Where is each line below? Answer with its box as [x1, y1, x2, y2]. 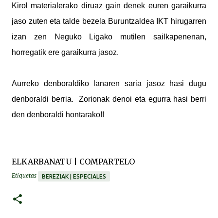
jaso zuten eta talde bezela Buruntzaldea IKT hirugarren [12, 17, 206, 25]
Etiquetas [12, 172, 36, 180]
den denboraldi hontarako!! [12, 110, 104, 119]
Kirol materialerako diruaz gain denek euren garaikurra [12, 1, 206, 10]
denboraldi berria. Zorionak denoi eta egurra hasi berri [12, 94, 206, 103]
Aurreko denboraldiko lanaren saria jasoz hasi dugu [12, 79, 206, 88]
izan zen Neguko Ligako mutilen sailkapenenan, [12, 32, 206, 41]
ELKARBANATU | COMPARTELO [12, 156, 135, 166]
